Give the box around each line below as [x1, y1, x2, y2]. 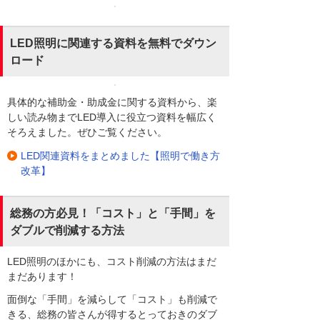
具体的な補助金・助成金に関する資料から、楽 [7, 96, 217, 109]
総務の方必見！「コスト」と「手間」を [10, 206, 216, 219]
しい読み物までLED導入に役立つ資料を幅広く [7, 111, 216, 124]
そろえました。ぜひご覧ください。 [7, 126, 167, 139]
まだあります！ [7, 270, 77, 282]
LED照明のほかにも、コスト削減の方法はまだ [7, 255, 216, 267]
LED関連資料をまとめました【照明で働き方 [21, 149, 220, 161]
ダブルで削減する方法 [10, 224, 124, 236]
